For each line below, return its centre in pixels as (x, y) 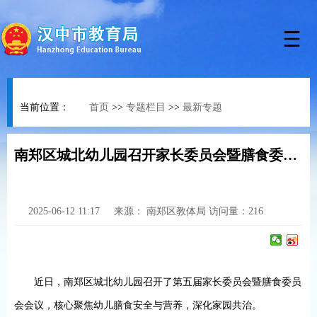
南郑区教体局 (178, 211)
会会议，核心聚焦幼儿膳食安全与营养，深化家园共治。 (138, 305)
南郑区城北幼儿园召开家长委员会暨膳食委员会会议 (290, 155)
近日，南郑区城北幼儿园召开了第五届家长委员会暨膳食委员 (168, 282)
